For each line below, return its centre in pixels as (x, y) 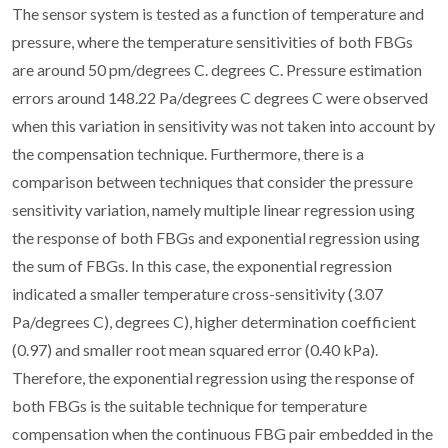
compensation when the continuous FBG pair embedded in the (222, 433)
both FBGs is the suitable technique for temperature (189, 405)
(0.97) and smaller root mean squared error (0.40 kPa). (195, 349)
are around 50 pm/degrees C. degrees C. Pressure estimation (217, 69)
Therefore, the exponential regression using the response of (213, 377)
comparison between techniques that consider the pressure (212, 181)
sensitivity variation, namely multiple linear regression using (213, 209)
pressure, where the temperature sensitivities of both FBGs (212, 41)
